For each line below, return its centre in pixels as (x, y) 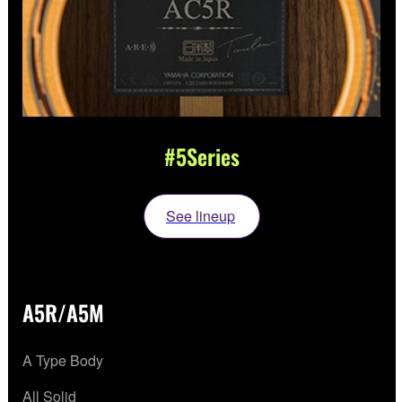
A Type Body (63, 361)
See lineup (201, 216)
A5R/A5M (63, 313)
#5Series (202, 157)
